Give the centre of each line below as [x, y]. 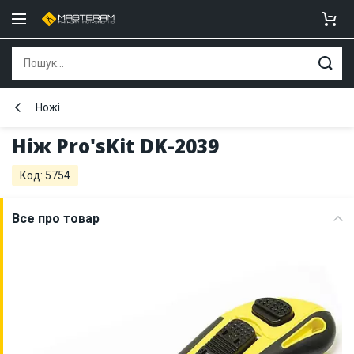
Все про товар [56, 218]
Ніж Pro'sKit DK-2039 [115, 146]
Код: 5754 [45, 175]
